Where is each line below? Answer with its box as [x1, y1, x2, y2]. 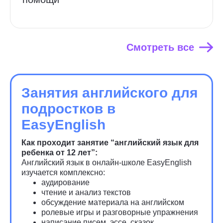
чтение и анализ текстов [41, 188, 131, 197]
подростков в [21, 101, 115, 116]
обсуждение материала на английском [41, 198, 184, 207]
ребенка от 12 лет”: [21, 148, 98, 157]
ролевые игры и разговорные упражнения [41, 208, 198, 217]
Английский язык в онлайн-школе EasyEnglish [21, 158, 192, 167]
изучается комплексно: [21, 168, 105, 177]
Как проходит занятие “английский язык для [21, 138, 199, 147]
